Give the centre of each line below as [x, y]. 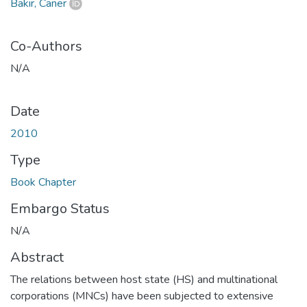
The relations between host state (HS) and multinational [144, 279]
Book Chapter [43, 182]
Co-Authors [46, 46]
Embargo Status [60, 208]
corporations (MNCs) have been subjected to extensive [142, 296]
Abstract [37, 257]
